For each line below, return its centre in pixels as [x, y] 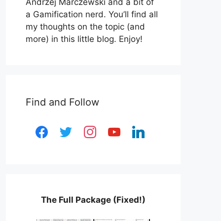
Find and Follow [62, 102]
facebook [49, 128]
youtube [120, 128]
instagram [99, 128]
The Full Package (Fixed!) [93, 200]
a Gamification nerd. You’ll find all [92, 14]
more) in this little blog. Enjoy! [84, 39]
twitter [68, 128]
